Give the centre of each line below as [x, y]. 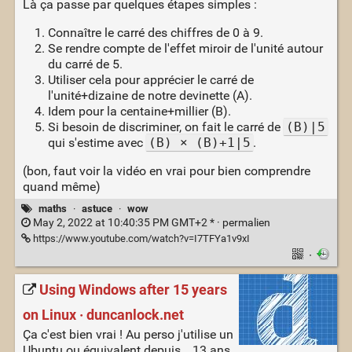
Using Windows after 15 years [133, 290]
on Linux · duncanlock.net [103, 315]
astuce [97, 209]
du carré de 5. [85, 64]
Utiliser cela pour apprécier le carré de [150, 80]
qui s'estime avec [97, 143]
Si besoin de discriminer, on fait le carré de [165, 127]
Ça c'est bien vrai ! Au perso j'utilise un [128, 334]
